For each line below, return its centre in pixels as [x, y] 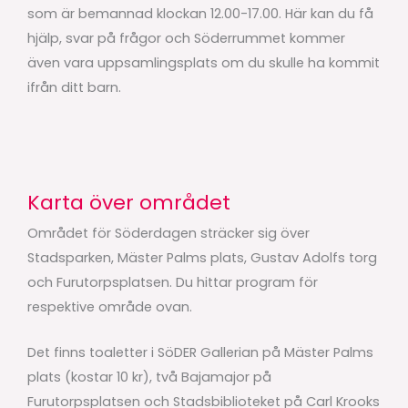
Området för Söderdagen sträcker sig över [168, 233]
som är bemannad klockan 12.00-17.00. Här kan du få [200, 14]
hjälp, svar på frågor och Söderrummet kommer [186, 39]
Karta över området [129, 202]
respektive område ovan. [112, 306]
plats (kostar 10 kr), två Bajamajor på [149, 377]
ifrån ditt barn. [74, 88]
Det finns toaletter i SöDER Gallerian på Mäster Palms [200, 353]
